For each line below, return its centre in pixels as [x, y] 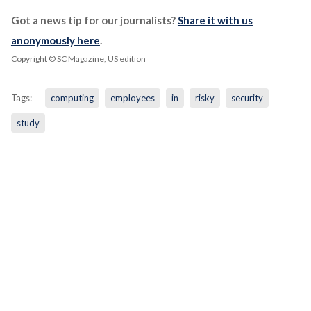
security [247, 98]
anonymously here [55, 41]
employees [132, 98]
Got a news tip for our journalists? [94, 20]
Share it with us [215, 20]
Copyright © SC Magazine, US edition [78, 59]
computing [72, 98]
